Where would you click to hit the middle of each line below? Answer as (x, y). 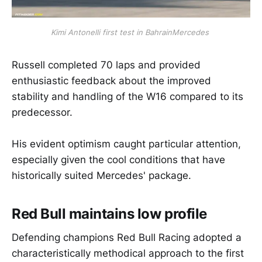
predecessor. (42, 113)
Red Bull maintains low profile (109, 214)
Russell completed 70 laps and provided (106, 65)
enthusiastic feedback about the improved (111, 81)
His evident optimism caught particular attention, (126, 144)
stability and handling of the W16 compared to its (127, 97)
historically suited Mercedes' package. (101, 176)
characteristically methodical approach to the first (128, 253)
